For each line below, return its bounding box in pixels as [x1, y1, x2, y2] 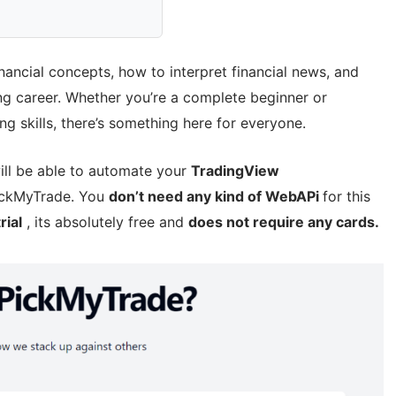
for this [323, 187, 370, 206]
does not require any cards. [188, 213, 379, 232]
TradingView [191, 162, 279, 180]
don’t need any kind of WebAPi [109, 187, 323, 206]
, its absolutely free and [22, 213, 188, 232]
